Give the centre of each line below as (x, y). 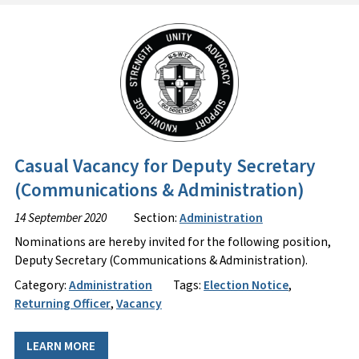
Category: (41, 286)
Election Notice (246, 286)
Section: (156, 218)
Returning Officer (62, 304)
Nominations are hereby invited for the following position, (172, 242)
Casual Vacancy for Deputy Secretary (165, 166)
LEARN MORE (61, 347)
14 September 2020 (60, 218)
